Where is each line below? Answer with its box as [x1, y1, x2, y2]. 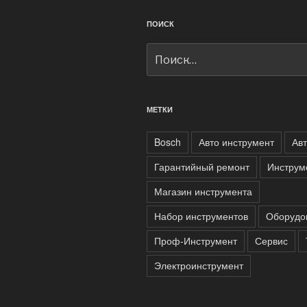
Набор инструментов [154, 209, 248, 223]
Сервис [255, 234, 288, 248]
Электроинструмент [154, 258, 243, 273]
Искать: [147, 43, 184, 58]
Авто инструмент [199, 135, 274, 149]
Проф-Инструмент [154, 234, 237, 248]
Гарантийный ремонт [154, 160, 249, 174]
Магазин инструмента [154, 184, 252, 199]
